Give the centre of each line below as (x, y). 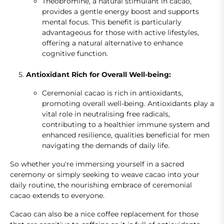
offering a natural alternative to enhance (112, 43)
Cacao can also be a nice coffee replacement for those (104, 214)
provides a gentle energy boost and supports (120, 12)
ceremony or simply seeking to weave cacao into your (105, 175)
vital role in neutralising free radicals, (106, 114)
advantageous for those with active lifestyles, (120, 33)
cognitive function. (75, 54)
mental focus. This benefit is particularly (112, 22)
